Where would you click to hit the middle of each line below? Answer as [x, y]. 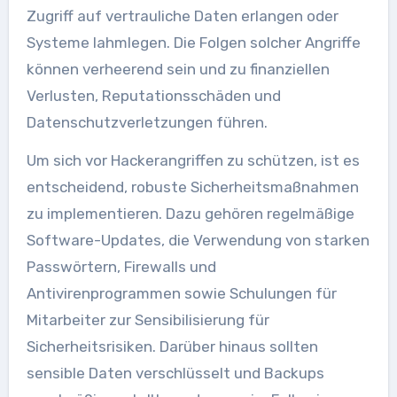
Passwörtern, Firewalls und [121, 266]
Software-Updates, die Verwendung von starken [198, 240]
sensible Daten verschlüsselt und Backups [175, 373]
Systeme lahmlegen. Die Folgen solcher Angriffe [193, 42]
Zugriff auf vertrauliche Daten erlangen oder [182, 16]
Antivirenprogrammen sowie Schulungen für [181, 293]
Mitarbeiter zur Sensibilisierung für [148, 319]
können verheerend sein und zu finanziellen [178, 69]
